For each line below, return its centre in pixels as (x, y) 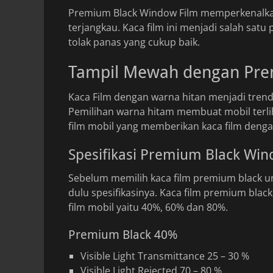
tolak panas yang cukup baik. (134, 42)
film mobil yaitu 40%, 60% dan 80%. (148, 207)
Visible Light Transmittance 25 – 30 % (165, 256)
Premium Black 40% (123, 235)
